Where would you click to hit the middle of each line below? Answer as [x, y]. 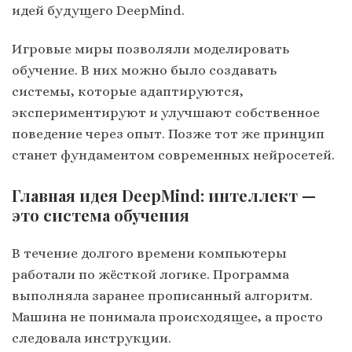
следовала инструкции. [92, 337]
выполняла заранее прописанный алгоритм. [162, 295]
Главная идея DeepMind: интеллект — [164, 196]
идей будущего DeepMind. [98, 11]
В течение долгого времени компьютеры [149, 253]
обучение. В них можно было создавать [144, 70]
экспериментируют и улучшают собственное [166, 113]
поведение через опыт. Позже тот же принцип [168, 134]
